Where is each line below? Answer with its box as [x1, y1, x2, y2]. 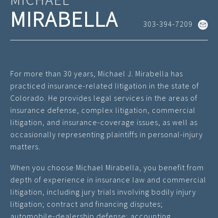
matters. [10, 142, 40, 152]
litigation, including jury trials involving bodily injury [10, 186, 196, 197]
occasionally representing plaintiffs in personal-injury [10, 129, 203, 140]
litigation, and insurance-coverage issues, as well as [10, 117, 198, 127]
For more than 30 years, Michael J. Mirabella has [10, 69, 183, 79]
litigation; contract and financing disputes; [10, 199, 163, 209]
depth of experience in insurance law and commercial [10, 174, 206, 184]
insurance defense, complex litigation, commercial [10, 105, 196, 115]
